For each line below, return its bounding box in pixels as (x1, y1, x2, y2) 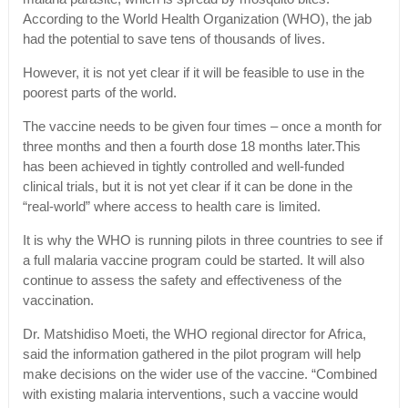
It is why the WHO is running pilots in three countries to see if (22, 233, 382, 249)
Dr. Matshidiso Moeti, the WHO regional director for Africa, (22, 327, 366, 342)
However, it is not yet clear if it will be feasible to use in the (22, 66, 364, 81)
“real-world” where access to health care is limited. (22, 199, 321, 215)
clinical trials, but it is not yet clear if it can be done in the (22, 179, 352, 195)
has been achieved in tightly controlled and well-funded (22, 159, 344, 175)
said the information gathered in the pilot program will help (22, 347, 361, 362)
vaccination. (22, 293, 94, 309)
